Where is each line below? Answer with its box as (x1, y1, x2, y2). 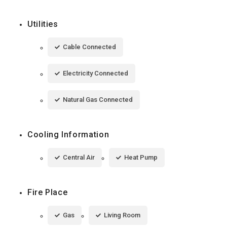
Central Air (63, 153, 95, 161)
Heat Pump (124, 153, 158, 161)
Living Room (104, 211, 140, 219)
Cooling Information (27, 129, 109, 139)
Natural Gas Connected (63, 95, 133, 103)
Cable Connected (63, 43, 116, 51)
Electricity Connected (63, 69, 128, 77)
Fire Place (27, 187, 68, 197)
